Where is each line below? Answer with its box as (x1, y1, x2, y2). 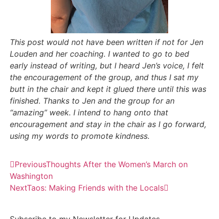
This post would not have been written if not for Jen (10, 37, 203, 47)
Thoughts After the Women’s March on (46, 159, 188, 170)
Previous (15, 159, 46, 170)
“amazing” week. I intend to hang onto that (10, 107, 168, 117)
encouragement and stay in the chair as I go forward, (10, 119, 206, 129)
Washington (10, 171, 53, 181)
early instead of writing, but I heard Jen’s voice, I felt (10, 60, 204, 70)
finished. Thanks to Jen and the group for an (10, 95, 175, 106)
